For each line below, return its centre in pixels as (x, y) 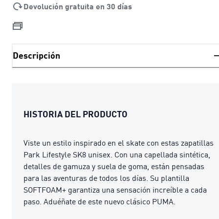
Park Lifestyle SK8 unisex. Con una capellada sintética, (117, 154)
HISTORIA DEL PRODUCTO (76, 114)
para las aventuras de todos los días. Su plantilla (106, 178)
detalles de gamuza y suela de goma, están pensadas (114, 166)
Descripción (36, 55)
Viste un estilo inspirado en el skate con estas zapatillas (119, 142)
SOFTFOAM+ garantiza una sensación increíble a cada (115, 189)
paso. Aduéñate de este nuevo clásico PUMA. (99, 201)
